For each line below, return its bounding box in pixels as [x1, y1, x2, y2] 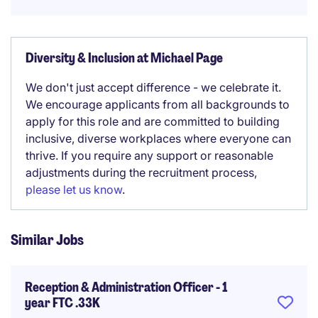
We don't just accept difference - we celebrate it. [26, 80, 281, 94]
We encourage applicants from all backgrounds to [26, 97, 290, 111]
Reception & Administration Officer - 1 [25, 279, 227, 296]
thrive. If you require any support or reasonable [26, 148, 273, 163]
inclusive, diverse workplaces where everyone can [26, 131, 291, 146]
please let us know [26, 182, 122, 197]
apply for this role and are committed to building [26, 114, 280, 128]
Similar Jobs [11, 231, 84, 249]
